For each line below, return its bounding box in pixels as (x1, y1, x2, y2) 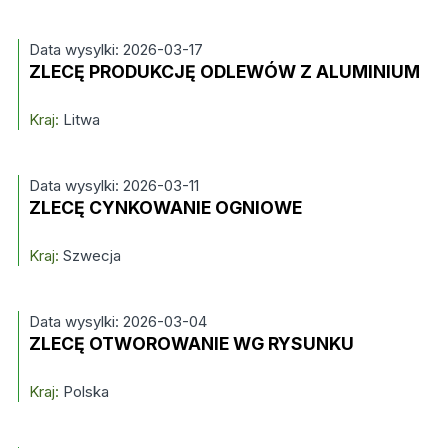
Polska (58, 382, 109, 401)
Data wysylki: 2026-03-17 (28, 40, 203, 59)
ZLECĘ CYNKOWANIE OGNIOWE (28, 197, 302, 218)
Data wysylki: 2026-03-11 (28, 176, 199, 195)
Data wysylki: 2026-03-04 (28, 312, 207, 331)
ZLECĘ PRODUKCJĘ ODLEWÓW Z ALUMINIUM (28, 61, 420, 82)
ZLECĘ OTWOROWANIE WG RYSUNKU (28, 333, 354, 354)
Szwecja (58, 246, 121, 265)
